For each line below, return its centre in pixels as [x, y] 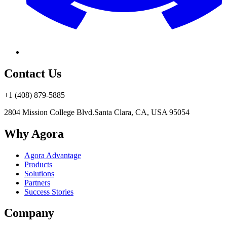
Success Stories [49, 192]
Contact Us [33, 73]
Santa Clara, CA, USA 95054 [142, 112]
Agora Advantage [53, 155]
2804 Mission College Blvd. [49, 112]
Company [29, 213]
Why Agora [34, 134]
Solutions [39, 173]
